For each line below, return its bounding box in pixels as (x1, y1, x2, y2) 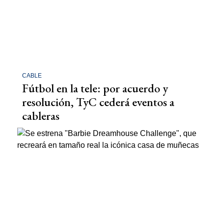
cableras (22, 108, 59, 123)
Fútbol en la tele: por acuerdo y (22, 80, 168, 96)
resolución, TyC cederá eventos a (22, 94, 174, 110)
